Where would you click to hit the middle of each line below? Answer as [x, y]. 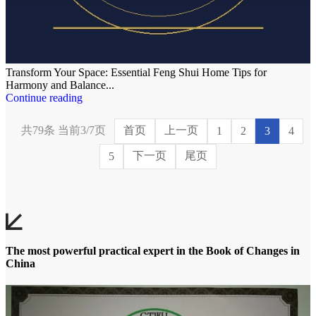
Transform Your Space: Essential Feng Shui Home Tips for [136, 72]
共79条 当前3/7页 [63, 130]
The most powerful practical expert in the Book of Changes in [153, 251]
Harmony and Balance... [60, 85]
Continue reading [44, 97]
